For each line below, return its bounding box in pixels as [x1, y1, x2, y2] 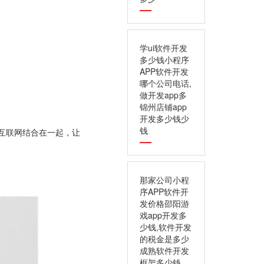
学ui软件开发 [140, 42, 187, 54]
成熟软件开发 [140, 245, 189, 256]
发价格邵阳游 [140, 197, 189, 209]
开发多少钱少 [140, 113, 189, 124]
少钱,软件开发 [140, 221, 192, 233]
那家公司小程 [140, 174, 189, 186]
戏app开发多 [140, 209, 187, 221]
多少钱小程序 [140, 54, 189, 65]
